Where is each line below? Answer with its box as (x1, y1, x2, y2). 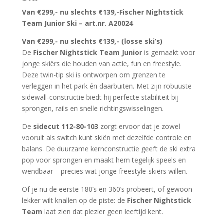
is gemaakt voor (142, 48, 195, 57)
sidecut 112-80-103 (33, 122, 98, 131)
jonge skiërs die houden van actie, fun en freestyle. (21, 59, 182, 69)
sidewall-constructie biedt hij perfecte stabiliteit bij (21, 92, 179, 102)
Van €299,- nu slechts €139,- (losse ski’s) (21, 36, 163, 46)
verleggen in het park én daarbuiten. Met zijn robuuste (21, 81, 192, 91)
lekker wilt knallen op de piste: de (21, 196, 127, 205)
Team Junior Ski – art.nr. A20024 (21, 18, 133, 28)
